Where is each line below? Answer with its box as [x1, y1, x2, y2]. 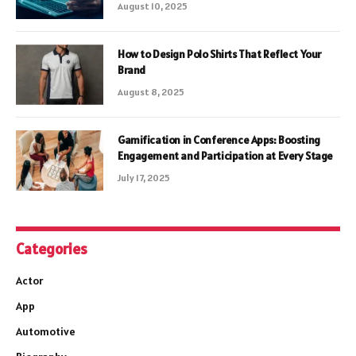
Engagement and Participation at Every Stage [118, 148, 333, 163]
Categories [16, 238, 87, 258]
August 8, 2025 [118, 85, 184, 98]
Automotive [16, 323, 75, 339]
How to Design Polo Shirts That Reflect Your [118, 46, 321, 61]
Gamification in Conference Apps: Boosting [118, 132, 320, 147]
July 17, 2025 [118, 171, 170, 184]
